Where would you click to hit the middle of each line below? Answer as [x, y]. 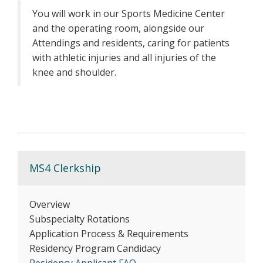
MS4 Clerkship [65, 168]
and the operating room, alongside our [118, 28]
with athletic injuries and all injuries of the [124, 58]
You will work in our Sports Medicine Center [129, 14]
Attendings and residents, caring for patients [131, 43]
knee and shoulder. [75, 72]
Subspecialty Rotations [80, 219]
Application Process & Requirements [109, 234]
